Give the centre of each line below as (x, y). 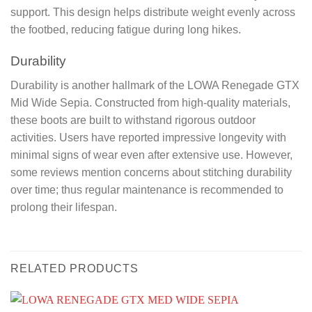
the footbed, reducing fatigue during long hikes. (126, 30)
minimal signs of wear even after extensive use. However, (151, 155)
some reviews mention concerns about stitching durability (151, 172)
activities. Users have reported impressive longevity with (148, 137)
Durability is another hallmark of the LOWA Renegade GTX (155, 85)
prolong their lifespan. (64, 207)
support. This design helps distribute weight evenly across (153, 13)
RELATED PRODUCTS (75, 269)
